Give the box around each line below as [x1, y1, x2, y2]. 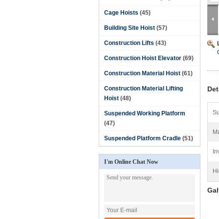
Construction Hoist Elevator [104, 55, 181, 62]
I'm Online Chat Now [104, 158, 158, 165]
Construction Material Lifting [104, 85, 183, 92]
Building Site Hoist [104, 24, 155, 31]
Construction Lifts [104, 40, 154, 46]
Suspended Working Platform [104, 110, 185, 117]
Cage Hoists [104, 9, 138, 16]
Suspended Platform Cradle [104, 135, 181, 142]
